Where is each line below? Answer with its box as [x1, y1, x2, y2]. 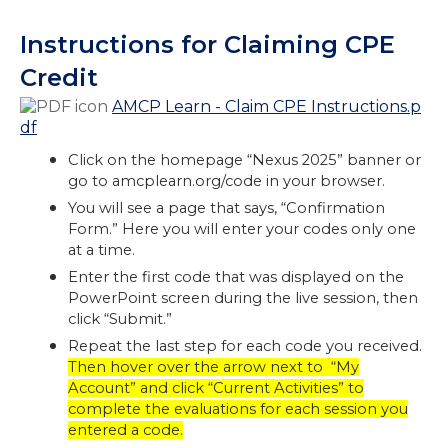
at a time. [68, 241, 135, 260]
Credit [20, 63, 98, 93]
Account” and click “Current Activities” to [68, 379, 364, 398]
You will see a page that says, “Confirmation [68, 199, 385, 218]
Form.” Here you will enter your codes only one [68, 220, 416, 239]
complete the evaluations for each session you [68, 400, 408, 419]
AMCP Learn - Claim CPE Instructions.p [112, 97, 421, 117]
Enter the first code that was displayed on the [68, 268, 404, 287]
